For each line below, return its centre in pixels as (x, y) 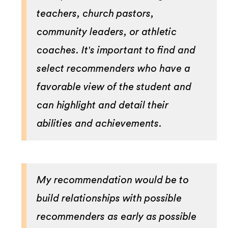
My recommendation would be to (113, 180)
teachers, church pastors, (95, 13)
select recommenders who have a (114, 68)
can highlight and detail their (103, 105)
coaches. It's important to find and (116, 50)
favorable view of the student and (114, 87)
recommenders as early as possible (117, 217)
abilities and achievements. (101, 123)
